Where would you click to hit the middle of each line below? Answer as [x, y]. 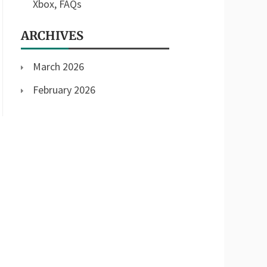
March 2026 [58, 66]
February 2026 [64, 90]
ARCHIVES [52, 35]
